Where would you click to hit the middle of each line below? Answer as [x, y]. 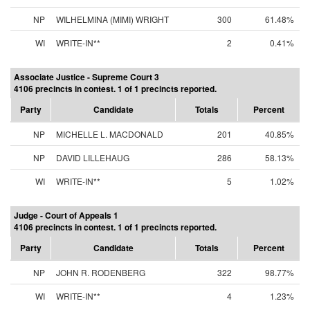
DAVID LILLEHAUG [93, 157]
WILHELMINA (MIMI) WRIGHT [112, 19]
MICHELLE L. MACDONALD [110, 134]
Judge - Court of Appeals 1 [66, 215]
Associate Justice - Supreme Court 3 [86, 77]
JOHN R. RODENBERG [101, 272]
